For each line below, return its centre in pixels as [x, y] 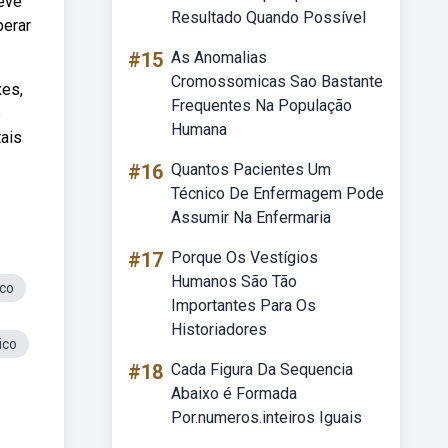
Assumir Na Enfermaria [251, 217]
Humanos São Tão [234, 281]
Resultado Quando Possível [268, 17]
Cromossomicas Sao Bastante [277, 81]
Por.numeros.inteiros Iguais [266, 417]
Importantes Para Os [243, 305]
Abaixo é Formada [234, 393]
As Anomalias [219, 57]
